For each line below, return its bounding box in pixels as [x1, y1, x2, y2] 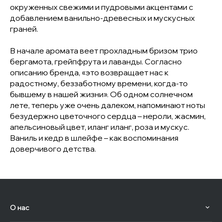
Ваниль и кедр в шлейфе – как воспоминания [10, 133, 178, 143]
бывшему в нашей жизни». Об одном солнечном [10, 89, 193, 99]
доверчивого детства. [10, 144, 96, 154]
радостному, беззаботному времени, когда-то [10, 78, 188, 88]
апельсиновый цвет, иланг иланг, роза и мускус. [10, 122, 189, 132]
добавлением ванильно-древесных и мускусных [10, 13, 195, 23]
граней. [10, 24, 38, 34]
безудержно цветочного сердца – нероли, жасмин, [10, 111, 206, 121]
